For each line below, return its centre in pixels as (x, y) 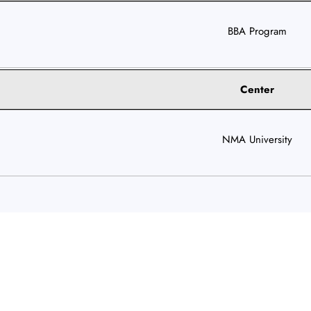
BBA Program (257, 31)
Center (257, 89)
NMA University (257, 139)
